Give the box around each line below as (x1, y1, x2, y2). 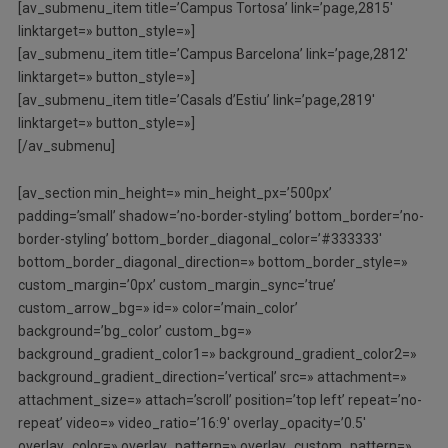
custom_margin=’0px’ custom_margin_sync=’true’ (17, 277, 336, 294)
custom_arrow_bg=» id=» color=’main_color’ (17, 300, 298, 317)
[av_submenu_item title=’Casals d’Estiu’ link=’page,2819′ (17, 92, 375, 109)
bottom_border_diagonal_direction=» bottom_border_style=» (17, 254, 408, 271)
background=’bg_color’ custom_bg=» (17, 323, 252, 340)
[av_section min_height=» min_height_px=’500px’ (17, 185, 332, 202)
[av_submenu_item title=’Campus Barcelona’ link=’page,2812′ (17, 46, 408, 63)
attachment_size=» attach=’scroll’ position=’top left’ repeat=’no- (17, 392, 422, 409)
